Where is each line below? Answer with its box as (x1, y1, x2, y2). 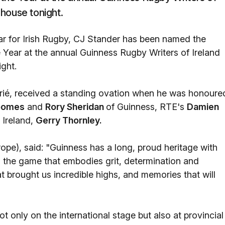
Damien (187, 101, 219, 112)
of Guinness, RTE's (106, 101, 187, 112)
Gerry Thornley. (36, 115, 102, 126)
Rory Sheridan (45, 101, 106, 112)
